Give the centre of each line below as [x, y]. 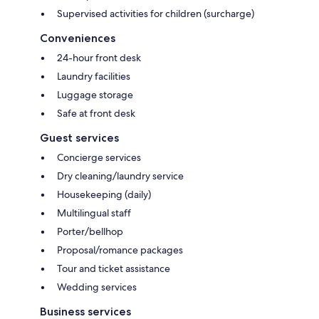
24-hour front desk [99, 58]
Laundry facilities [94, 77]
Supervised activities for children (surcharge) [156, 14]
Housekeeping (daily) [104, 195]
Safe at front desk [96, 114]
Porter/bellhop [90, 232]
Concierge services [99, 158]
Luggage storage [95, 95]
